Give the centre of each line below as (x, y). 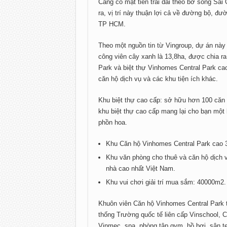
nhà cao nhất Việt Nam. (140, 168)
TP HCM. (112, 24)
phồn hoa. (112, 122)
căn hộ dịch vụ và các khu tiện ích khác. (158, 79)
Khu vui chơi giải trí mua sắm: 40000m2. (166, 182)
